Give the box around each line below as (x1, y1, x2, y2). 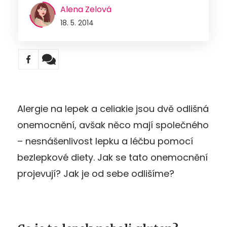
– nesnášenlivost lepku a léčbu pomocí (17, 134, 193, 147)
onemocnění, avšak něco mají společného (17, 118, 209, 131)
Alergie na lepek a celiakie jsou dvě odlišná (17, 102, 209, 115)
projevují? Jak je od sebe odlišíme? (17, 167, 174, 180)
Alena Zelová (60, 3, 111, 15)
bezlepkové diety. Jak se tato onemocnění (17, 150, 208, 164)
